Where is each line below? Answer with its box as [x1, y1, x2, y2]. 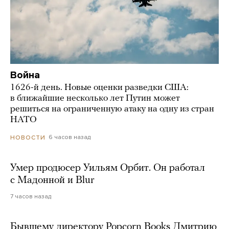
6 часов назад [49, 133, 90, 141]
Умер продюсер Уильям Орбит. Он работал [10, 163, 205, 173]
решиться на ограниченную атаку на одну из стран [10, 104, 214, 114]
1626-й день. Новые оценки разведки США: [10, 83, 189, 93]
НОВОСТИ [10, 133, 45, 141]
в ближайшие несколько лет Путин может [10, 94, 180, 104]
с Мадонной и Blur [10, 175, 95, 186]
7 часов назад [10, 192, 51, 200]
